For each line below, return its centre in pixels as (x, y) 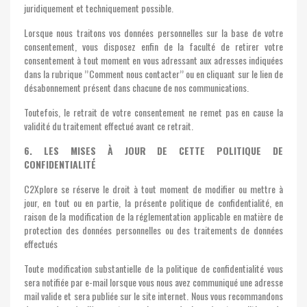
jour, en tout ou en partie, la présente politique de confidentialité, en (153, 202)
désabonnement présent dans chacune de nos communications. (136, 87)
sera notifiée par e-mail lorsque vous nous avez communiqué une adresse (153, 282)
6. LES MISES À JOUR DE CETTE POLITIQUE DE (153, 150)
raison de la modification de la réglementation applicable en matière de (153, 216)
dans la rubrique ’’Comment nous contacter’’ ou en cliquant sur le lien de (153, 74)
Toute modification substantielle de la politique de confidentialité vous (153, 268)
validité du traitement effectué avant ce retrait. (109, 126)
